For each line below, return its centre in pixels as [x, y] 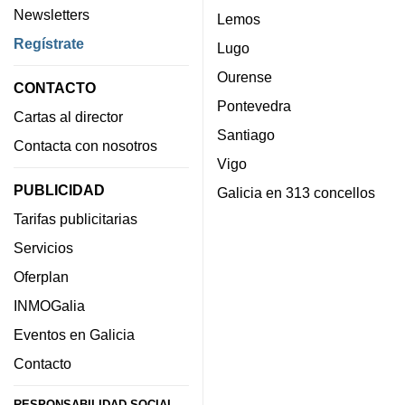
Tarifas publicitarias [75, 219]
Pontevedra [254, 105]
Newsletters [52, 14]
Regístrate [49, 43]
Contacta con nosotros [85, 145]
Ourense [245, 76]
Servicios [43, 248]
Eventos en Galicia [74, 335]
